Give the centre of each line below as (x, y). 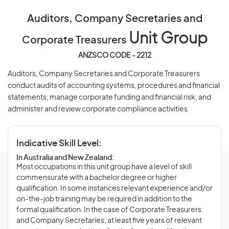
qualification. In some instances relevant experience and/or (114, 189)
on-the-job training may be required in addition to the (104, 199)
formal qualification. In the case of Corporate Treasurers (109, 210)
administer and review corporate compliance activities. (99, 109)
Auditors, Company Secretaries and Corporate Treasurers (104, 74)
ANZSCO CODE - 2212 (114, 56)
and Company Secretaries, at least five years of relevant (109, 221)
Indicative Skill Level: (59, 143)
